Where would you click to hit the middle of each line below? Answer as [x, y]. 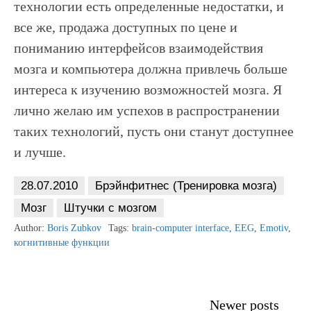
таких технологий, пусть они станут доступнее [154, 131]
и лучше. [40, 152]
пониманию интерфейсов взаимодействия [138, 48]
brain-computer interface [180, 228]
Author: [31, 228]
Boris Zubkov [74, 228]
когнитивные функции [62, 243]
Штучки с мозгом [110, 208]
